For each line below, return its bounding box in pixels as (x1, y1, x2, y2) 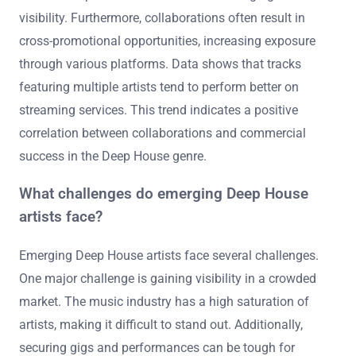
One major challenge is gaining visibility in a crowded (19, 270, 316, 286)
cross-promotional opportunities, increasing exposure (19, 33, 315, 49)
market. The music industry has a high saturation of (19, 293, 309, 309)
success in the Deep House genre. (19, 149, 207, 164)
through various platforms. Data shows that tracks (19, 56, 301, 72)
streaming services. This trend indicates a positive (19, 103, 298, 118)
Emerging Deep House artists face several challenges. (19, 247, 319, 263)
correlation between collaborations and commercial (19, 126, 306, 141)
